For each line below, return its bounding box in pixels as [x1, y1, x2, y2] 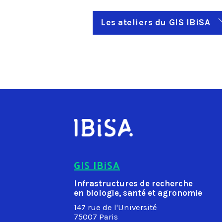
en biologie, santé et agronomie [74, 188, 202, 198]
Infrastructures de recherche [74, 178, 193, 188]
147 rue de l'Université [74, 202, 157, 212]
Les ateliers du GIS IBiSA [101, 17, 213, 27]
